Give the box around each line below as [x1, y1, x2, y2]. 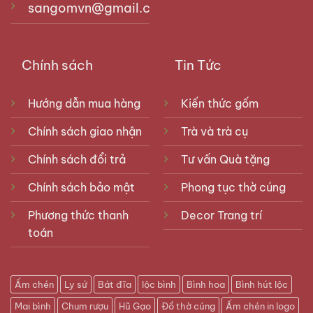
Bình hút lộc [235, 278, 288, 290]
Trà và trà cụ [180, 124, 248, 138]
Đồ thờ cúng [161, 300, 215, 312]
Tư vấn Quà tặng [180, 152, 275, 166]
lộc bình [142, 278, 176, 290]
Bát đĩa [98, 278, 131, 290]
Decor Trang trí [180, 208, 262, 222]
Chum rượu [61, 300, 108, 312]
